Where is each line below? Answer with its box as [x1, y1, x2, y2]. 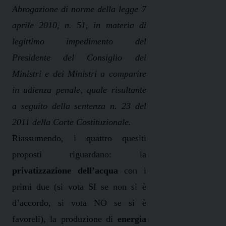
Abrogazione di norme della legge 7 [12, 4, 146, 15]
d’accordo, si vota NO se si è [12, 198, 146, 208]
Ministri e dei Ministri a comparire [12, 69, 146, 79]
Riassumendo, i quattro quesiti [12, 133, 146, 144]
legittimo [12, 36, 44, 47]
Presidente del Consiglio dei [12, 52, 146, 63]
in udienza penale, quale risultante [12, 85, 146, 95]
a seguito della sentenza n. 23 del [12, 101, 146, 111]
